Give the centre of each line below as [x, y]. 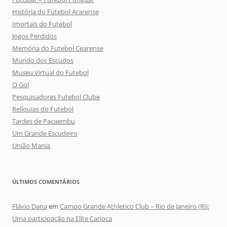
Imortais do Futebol [42, 24]
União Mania [31, 145]
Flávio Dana [30, 206]
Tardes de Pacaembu [44, 121]
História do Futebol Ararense [55, 11]
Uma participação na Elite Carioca [62, 218]
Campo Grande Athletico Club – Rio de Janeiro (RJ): [135, 206]
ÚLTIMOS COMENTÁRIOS [46, 181]
